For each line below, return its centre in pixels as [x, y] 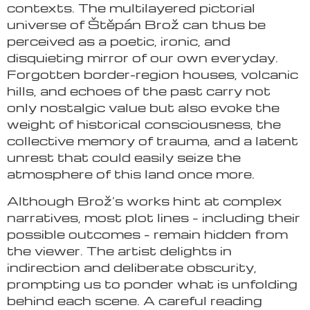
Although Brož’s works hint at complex [145, 200]
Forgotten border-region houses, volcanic [153, 74]
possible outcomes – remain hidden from [147, 233]
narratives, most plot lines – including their [154, 217]
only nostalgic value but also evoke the [143, 107]
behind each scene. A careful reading [135, 300]
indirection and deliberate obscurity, [132, 266]
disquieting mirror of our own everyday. [143, 57]
